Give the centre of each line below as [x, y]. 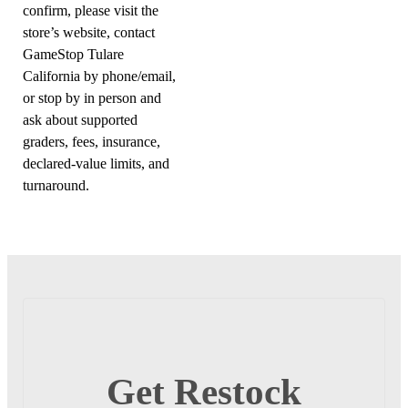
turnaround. [56, 186]
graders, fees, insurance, [92, 143]
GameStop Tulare [74, 55]
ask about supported [81, 121]
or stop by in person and [92, 99]
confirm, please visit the [91, 11]
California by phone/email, [100, 77]
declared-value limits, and [97, 164]
